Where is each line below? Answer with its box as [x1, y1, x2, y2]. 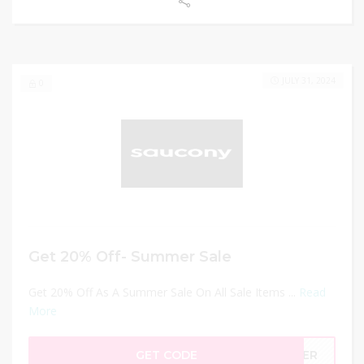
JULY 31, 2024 [282, 75, 336, 86]
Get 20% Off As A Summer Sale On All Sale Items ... [28, 284, 299, 300]
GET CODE [136, 348, 198, 362]
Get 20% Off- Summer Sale [28, 248, 232, 265]
